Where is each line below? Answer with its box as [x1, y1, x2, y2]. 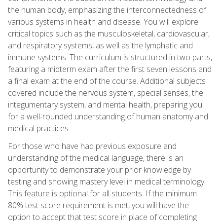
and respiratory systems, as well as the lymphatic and [8, 39, 193, 51]
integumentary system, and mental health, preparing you [8, 99, 202, 110]
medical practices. [8, 122, 70, 134]
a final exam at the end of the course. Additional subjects [8, 75, 206, 86]
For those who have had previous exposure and [8, 140, 177, 151]
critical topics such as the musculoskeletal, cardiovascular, [8, 28, 210, 39]
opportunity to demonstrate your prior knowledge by [8, 164, 191, 175]
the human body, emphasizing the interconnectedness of [8, 4, 206, 15]
